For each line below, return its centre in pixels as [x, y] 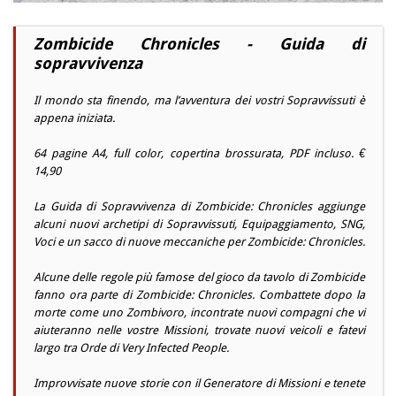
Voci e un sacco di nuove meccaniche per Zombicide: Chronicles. [199, 242]
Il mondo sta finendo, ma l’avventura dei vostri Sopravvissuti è [199, 101]
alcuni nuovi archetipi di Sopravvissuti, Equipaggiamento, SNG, [199, 225]
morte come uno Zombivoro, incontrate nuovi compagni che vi [199, 313]
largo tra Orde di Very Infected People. [131, 348]
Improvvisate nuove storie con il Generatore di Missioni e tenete [199, 384]
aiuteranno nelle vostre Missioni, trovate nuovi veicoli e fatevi [199, 331]
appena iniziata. [74, 118]
